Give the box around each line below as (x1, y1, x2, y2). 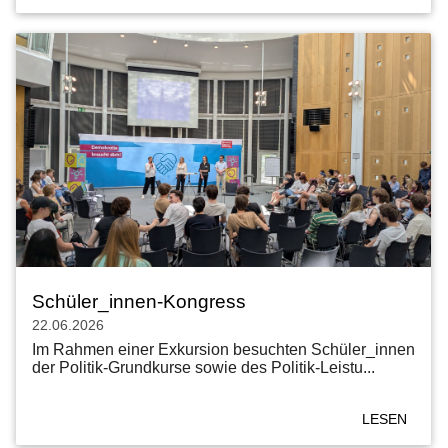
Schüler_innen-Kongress (32, 290, 246, 312)
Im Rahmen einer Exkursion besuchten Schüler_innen (32, 340, 415, 358)
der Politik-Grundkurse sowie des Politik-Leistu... (32, 358, 375, 376)
